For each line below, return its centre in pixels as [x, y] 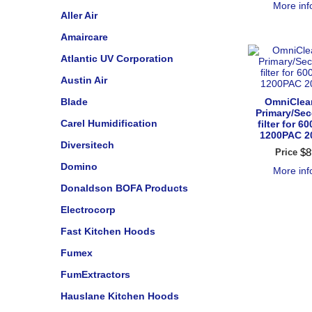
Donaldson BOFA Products [124, 188]
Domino [79, 166]
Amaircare [84, 37]
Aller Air [79, 15]
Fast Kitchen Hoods [108, 231]
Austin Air [84, 80]
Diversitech [87, 145]
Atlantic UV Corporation [117, 58]
